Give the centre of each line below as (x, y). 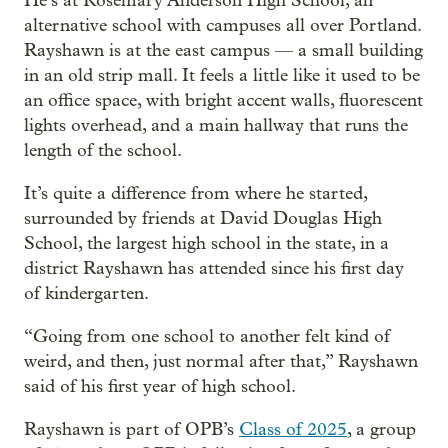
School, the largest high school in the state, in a (206, 243)
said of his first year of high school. (160, 386)
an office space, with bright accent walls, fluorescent (223, 100)
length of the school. (103, 150)
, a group (381, 429)
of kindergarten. (86, 293)
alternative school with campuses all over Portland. (222, 25)
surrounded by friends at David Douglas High (203, 218)
